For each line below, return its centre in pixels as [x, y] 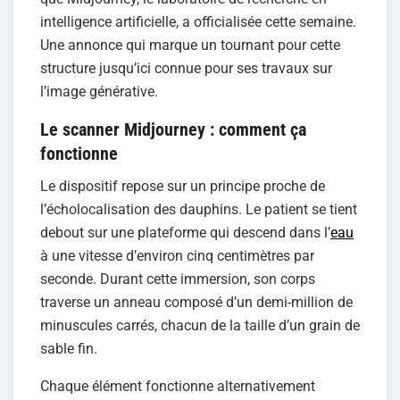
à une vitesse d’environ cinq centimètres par [177, 256]
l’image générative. [99, 91]
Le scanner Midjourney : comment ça [173, 130]
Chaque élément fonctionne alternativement [178, 387]
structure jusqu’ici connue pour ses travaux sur [186, 68]
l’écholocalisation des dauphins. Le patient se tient [199, 210]
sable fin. [69, 349]
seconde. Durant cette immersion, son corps [178, 279]
